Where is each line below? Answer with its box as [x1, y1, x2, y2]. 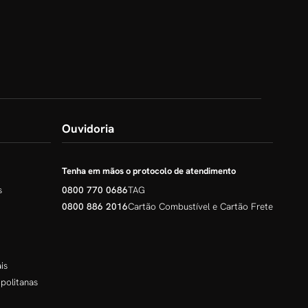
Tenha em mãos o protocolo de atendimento [62, 165, 236, 177]
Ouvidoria [62, 121, 114, 137]
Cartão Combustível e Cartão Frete [128, 200, 273, 213]
